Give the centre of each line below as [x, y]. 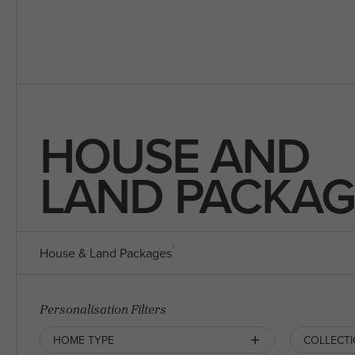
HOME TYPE [84, 340]
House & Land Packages [106, 253]
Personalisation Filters [103, 309]
